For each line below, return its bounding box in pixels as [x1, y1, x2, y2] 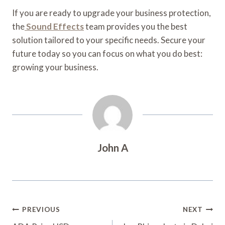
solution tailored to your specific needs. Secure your [12, 34, 205, 45]
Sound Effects [26, 21, 84, 32]
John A [97, 141, 128, 154]
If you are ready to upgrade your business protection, [12, 7, 211, 18]
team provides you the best [84, 21, 187, 32]
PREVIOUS [22, 205, 60, 214]
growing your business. [12, 61, 98, 72]
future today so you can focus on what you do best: [12, 48, 202, 59]
